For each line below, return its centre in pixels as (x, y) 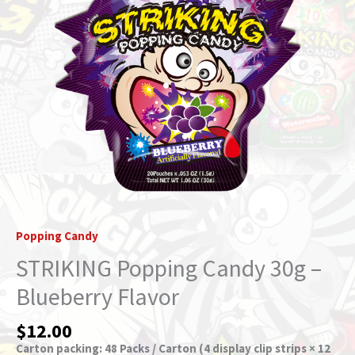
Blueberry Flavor (97, 296)
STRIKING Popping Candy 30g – (169, 268)
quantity (39, 12)
